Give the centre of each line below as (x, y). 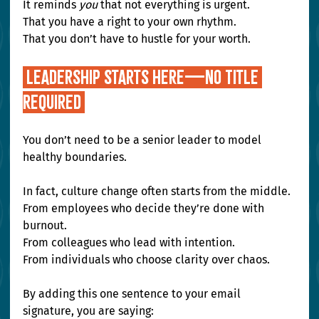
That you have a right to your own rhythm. (131, 22)
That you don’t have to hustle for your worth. (137, 39)
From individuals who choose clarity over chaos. (147, 260)
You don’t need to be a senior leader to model (144, 140)
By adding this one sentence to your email (134, 294)
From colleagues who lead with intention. (131, 243)
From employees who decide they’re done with (145, 209)
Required (54, 103)
